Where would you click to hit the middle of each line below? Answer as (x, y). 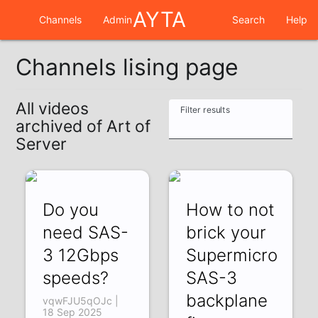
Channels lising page (127, 67)
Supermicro (231, 255)
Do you (71, 209)
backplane (226, 300)
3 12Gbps (81, 255)
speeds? (76, 278)
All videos (53, 109)
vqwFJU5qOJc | (81, 300)
